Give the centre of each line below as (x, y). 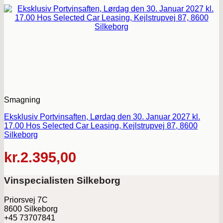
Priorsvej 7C (26, 200)
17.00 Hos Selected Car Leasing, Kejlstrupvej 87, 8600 (101, 126)
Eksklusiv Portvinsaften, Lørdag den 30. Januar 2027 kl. (102, 117)
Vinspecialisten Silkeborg (62, 181)
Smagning (22, 100)
